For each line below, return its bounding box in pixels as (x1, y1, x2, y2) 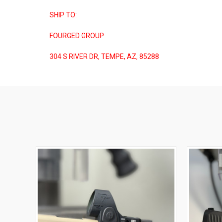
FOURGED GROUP (50, 32, 104, 40)
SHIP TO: (50, 11, 77, 19)
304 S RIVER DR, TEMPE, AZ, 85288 (50, 53, 159, 61)
